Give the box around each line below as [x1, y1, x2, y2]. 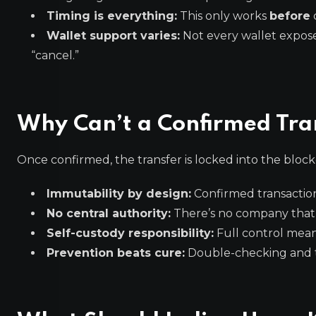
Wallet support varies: [47, 29, 180, 42]
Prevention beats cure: [47, 246, 185, 260]
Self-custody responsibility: [47, 226, 214, 240]
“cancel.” [31, 49, 79, 62]
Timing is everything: [47, 9, 177, 23]
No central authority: [47, 207, 171, 220]
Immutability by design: [47, 187, 191, 200]
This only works [177, 9, 269, 23]
